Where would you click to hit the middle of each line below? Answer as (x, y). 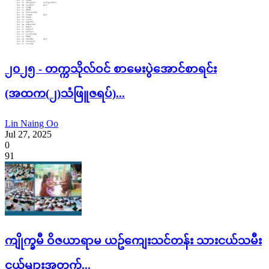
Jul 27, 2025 (28, 134)
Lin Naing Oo (32, 123)
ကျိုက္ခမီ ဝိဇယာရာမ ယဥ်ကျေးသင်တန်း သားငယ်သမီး (133, 240)
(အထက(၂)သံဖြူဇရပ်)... (65, 94)
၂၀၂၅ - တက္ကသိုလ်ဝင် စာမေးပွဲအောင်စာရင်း (111, 69)
